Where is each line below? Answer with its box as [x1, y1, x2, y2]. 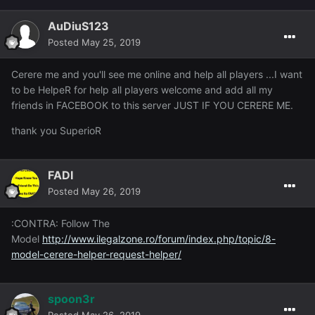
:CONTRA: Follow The [11, 217, 110, 230]
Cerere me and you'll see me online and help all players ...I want [11, 68, 302, 81]
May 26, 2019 [82, 186, 141, 198]
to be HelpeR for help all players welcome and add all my [11, 84, 273, 96]
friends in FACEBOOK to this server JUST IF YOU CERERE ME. [11, 99, 293, 112]
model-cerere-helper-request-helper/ [11, 248, 181, 261]
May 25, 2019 [82, 37, 141, 49]
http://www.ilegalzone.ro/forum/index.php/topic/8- [42, 233, 276, 245]
